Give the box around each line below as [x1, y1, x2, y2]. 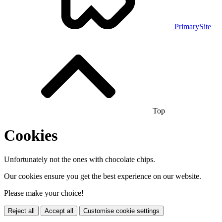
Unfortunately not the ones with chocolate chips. [4, 155, 155, 164]
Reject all [8, 207, 35, 215]
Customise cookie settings [83, 207, 160, 215]
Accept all [45, 207, 73, 215]
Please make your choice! [4, 189, 84, 197]
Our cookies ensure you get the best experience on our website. [4, 172, 201, 180]
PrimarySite [172, 22, 211, 31]
